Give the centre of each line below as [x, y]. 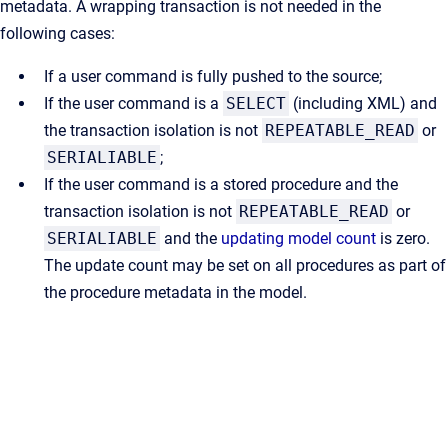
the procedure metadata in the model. [175, 292]
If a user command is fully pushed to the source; [213, 76]
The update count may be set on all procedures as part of [245, 265]
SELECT [256, 103]
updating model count [298, 238]
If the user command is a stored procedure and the [221, 184]
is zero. [403, 238]
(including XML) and [363, 103]
